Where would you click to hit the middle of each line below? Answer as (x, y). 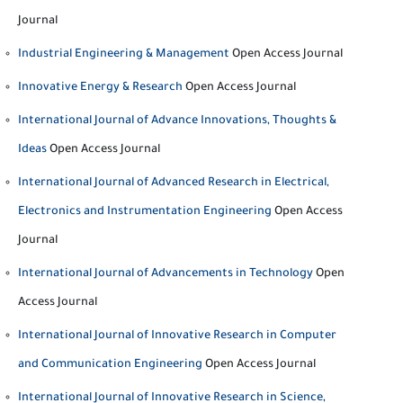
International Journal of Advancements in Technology (166, 274)
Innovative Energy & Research (100, 88)
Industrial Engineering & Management (124, 55)
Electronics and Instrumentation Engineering (145, 212)
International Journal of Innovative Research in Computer (177, 336)
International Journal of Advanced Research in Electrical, (174, 184)
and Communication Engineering (110, 365)
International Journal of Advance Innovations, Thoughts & (177, 121)
